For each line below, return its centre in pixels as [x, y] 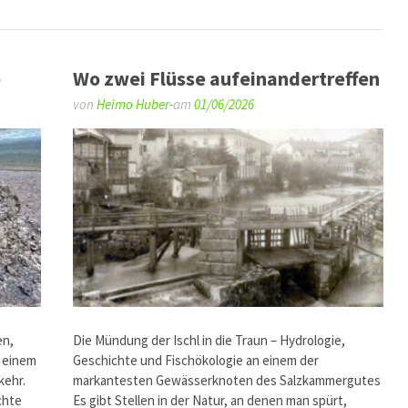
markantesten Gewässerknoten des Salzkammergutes [227, 380]
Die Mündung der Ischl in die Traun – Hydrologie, [209, 340]
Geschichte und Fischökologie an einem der [196, 360]
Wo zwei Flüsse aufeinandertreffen [227, 79]
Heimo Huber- [135, 105]
